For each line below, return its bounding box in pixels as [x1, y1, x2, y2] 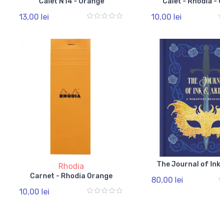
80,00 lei [151, 175, 183, 185]
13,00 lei [19, 12, 49, 22]
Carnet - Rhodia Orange [61, 171, 113, 180]
